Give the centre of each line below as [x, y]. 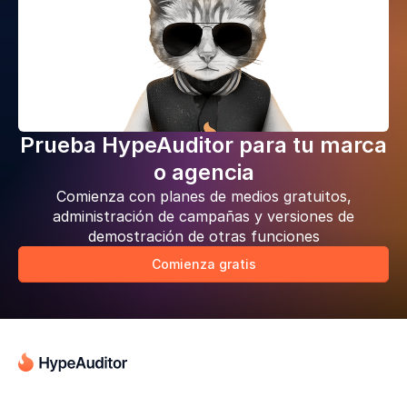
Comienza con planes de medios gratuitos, [203, 196]
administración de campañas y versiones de [203, 216]
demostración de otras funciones [203, 236]
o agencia [203, 172]
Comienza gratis [203, 264]
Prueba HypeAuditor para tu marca [203, 145]
